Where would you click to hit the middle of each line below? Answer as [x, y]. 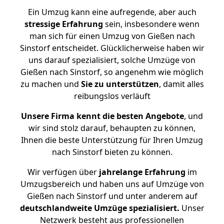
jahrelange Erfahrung [141, 172]
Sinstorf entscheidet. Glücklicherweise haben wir [112, 48]
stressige [42, 24]
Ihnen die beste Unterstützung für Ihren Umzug [112, 140]
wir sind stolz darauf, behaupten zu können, [112, 128]
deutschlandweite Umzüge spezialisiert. [99, 208]
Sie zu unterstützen [120, 84]
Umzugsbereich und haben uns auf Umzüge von [112, 184]
